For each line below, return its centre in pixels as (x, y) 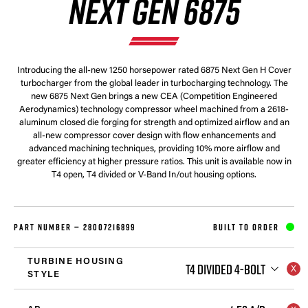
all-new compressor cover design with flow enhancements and (154, 135)
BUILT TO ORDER (246, 227)
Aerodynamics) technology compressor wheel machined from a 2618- (154, 109)
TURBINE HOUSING (76, 262)
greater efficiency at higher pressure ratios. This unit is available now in (154, 162)
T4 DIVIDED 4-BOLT (225, 268)
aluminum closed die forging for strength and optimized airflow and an (154, 122)
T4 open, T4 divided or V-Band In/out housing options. (154, 175)
